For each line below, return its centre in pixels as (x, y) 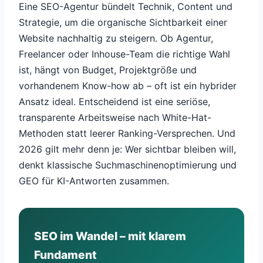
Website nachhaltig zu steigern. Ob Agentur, (116, 38)
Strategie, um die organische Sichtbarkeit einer (123, 23)
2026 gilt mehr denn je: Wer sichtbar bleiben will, (127, 149)
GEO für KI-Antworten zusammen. (94, 181)
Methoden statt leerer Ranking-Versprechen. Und (127, 134)
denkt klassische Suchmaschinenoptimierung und (128, 165)
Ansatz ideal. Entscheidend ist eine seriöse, (114, 102)
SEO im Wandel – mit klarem (110, 236)
